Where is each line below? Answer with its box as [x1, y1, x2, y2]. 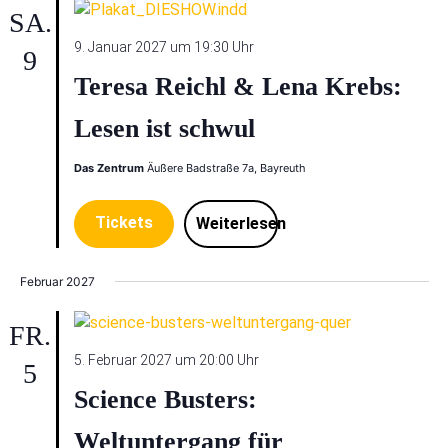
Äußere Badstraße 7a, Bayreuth [146, 161, 306, 175]
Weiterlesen [195, 214, 286, 233]
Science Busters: [73, 385, 257, 414]
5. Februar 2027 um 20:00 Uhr [73, 352, 259, 368]
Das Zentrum [73, 161, 147, 175]
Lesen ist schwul [73, 114, 255, 143]
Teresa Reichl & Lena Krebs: [73, 72, 402, 101]
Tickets [94, 213, 153, 232]
